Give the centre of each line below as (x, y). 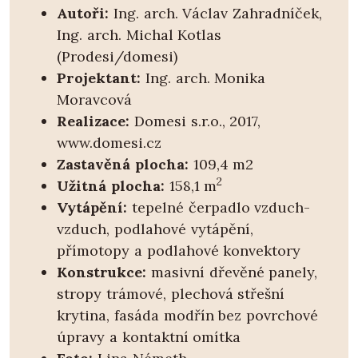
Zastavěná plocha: (123, 165)
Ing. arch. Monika (203, 78)
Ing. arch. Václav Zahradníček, (216, 14)
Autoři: (83, 14)
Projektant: (99, 78)
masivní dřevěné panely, (232, 272)
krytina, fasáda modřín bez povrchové (188, 316)
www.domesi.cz (109, 143)
